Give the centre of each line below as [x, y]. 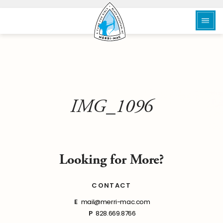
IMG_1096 [111, 107]
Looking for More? [111, 160]
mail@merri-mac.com [115, 202]
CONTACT [111, 185]
